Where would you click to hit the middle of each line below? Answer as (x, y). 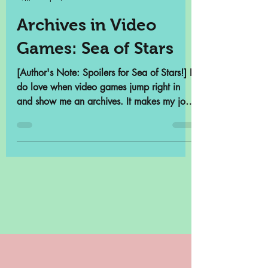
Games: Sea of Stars (95, 114)
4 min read (110, 63)
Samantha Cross (68, 52)
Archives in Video (86, 91)
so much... (38, 182)
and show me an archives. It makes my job (104, 167)
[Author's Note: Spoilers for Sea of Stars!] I (104, 138)
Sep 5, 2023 (62, 63)
